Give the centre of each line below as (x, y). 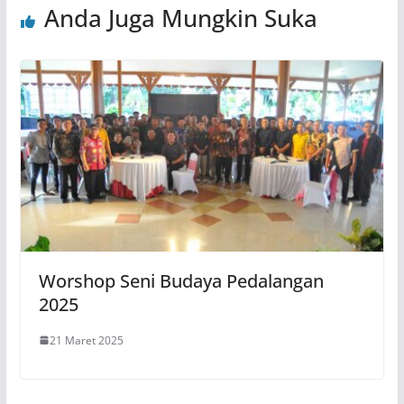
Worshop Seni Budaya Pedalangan (181, 280)
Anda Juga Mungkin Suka (180, 18)
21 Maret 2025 (86, 340)
